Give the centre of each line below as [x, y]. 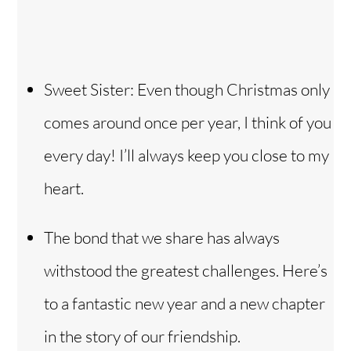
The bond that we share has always [162, 238]
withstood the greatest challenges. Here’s [186, 271]
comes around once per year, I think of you [188, 123]
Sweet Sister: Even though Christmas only [187, 90]
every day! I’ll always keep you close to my [186, 156]
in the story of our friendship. [142, 337]
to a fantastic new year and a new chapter [185, 304]
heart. [64, 188]
